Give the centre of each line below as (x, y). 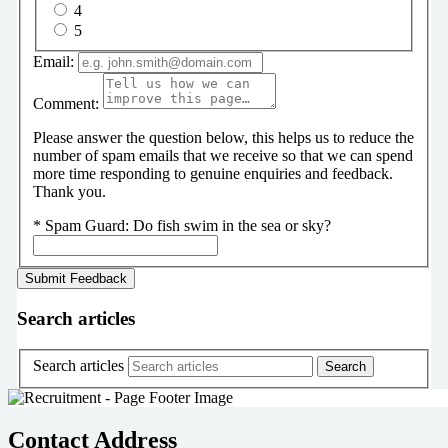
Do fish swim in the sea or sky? (231, 226)
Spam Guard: (88, 226)
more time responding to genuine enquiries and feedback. (212, 174)
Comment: (65, 104)
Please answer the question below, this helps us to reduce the (223, 138)
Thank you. (69, 192)
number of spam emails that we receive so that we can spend (222, 156)
